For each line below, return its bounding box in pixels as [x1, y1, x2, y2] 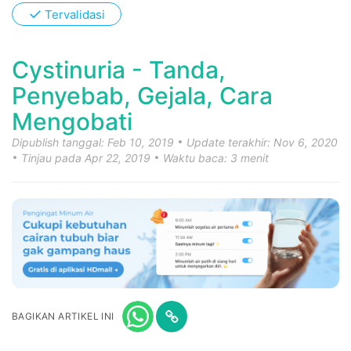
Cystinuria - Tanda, [12, 56, 226, 84]
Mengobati [12, 107, 132, 136]
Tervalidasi [45, 6, 105, 22]
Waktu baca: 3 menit [163, 151, 269, 165]
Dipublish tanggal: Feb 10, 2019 [12, 136, 177, 149]
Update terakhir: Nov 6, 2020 [186, 136, 338, 149]
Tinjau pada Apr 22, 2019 [21, 151, 154, 165]
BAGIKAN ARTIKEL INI [12, 310, 114, 323]
